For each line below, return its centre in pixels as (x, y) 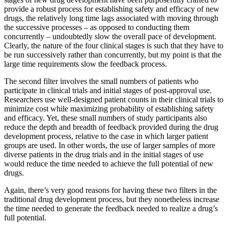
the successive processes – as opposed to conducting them (97, 27)
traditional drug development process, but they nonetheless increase (112, 199)
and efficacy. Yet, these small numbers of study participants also (106, 118)
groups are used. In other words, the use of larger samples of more (110, 145)
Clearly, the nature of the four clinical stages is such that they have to (114, 45)
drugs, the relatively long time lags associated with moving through (111, 18)
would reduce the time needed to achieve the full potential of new (109, 163)
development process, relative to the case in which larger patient (106, 136)
